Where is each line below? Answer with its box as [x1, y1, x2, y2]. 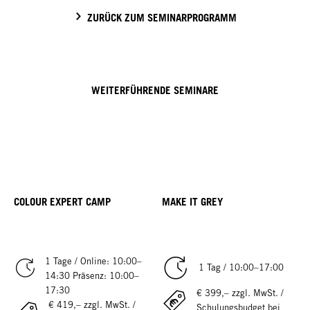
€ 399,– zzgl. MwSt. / [197, 287, 284, 298]
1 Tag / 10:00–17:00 [199, 262, 284, 273]
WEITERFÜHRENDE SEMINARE [91, 84, 219, 97]
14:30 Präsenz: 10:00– [45, 270, 139, 281]
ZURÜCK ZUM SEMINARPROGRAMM [87, 11, 237, 24]
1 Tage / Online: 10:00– [45, 255, 142, 266]
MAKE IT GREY [162, 195, 223, 208]
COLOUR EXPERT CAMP [14, 195, 111, 208]
